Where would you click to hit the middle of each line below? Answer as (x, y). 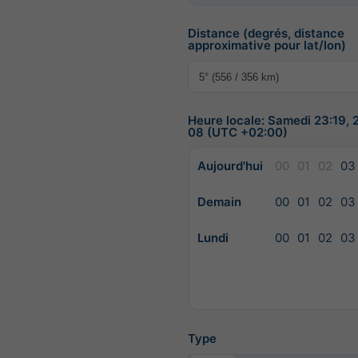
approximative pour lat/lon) (267, 45)
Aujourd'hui (230, 166)
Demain (219, 202)
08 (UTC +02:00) (238, 132)
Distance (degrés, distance (266, 33)
